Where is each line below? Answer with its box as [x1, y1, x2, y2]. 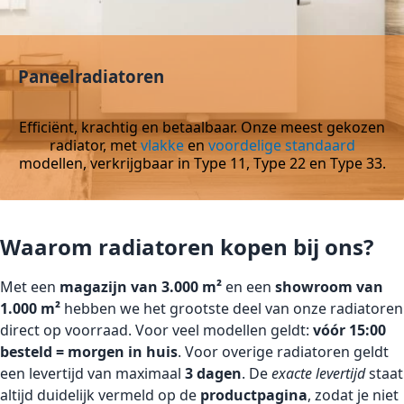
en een [222, 277, 275, 298]
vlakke [140, 135, 184, 156]
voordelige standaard [207, 135, 355, 156]
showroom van [275, 277, 383, 298]
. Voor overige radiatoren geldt [178, 342, 389, 363]
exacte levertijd [271, 363, 365, 384]
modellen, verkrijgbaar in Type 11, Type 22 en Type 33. [18, 153, 386, 174]
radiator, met [49, 135, 141, 156]
